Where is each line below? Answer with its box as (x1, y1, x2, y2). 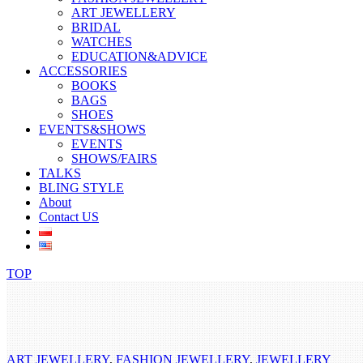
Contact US (39, 210, 99, 224)
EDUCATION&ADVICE (71, 49, 207, 63)
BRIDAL (71, 20, 121, 34)
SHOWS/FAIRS (71, 152, 157, 165)
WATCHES (71, 35, 132, 49)
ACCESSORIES (39, 64, 127, 78)
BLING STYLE (39, 181, 124, 194)
